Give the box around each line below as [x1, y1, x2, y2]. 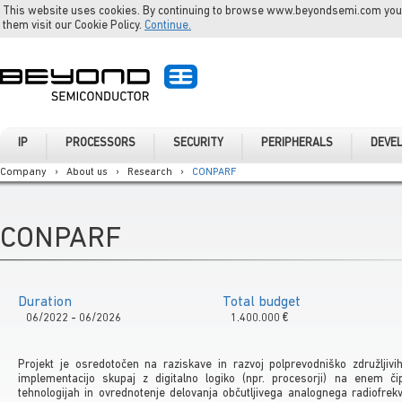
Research [127, 166, 172, 178]
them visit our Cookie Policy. [3, 20, 144, 31]
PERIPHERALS [261, 136, 333, 149]
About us [66, 166, 108, 178]
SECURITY [173, 136, 223, 149]
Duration [18, 294, 72, 310]
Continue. [144, 20, 191, 31]
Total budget [223, 294, 301, 310]
